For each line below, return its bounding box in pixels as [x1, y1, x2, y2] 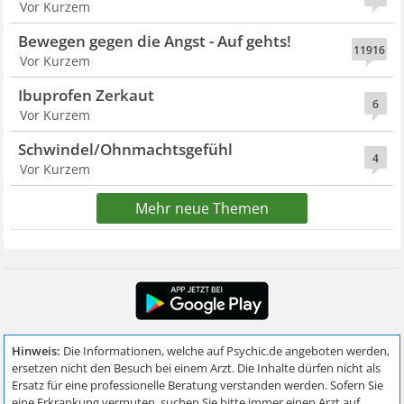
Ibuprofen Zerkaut [18, 85, 155, 106]
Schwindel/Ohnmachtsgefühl [18, 139, 234, 160]
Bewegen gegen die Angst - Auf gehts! [18, 31, 292, 51]
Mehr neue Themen [135, 198, 269, 218]
